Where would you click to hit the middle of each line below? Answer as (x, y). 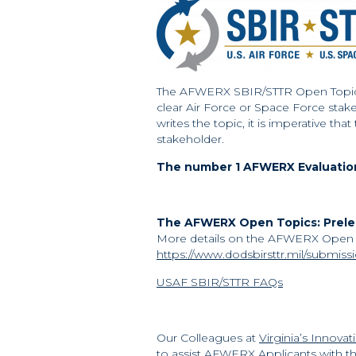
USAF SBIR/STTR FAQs (220, 282)
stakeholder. (190, 139)
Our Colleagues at (208, 338)
